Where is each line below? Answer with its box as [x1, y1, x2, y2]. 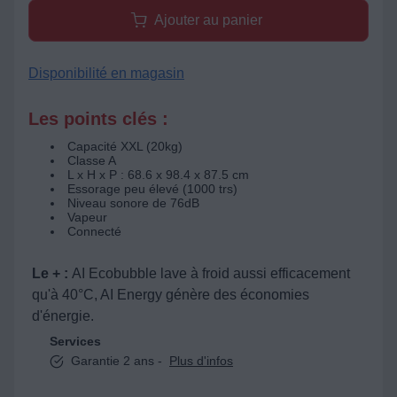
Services [50, 334, 101, 348]
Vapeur [67, 210, 107, 224]
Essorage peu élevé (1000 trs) [67, 182, 237, 196]
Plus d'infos [169, 354, 233, 368]
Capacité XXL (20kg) [67, 139, 183, 153]
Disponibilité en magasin [28, 66, 184, 81]
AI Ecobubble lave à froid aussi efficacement [72, 266, 350, 281]
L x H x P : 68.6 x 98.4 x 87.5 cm [67, 167, 249, 182]
